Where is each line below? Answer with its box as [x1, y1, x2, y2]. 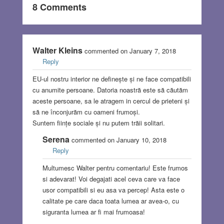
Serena [42, 133, 69, 145]
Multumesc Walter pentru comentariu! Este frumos [42, 163, 188, 173]
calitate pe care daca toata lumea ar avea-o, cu [42, 196, 179, 206]
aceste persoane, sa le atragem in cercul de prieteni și [32, 96, 189, 106]
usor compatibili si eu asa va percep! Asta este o [42, 185, 184, 195]
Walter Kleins [32, 44, 82, 56]
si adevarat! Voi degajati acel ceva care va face [42, 174, 180, 184]
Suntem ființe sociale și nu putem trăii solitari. [32, 118, 165, 128]
